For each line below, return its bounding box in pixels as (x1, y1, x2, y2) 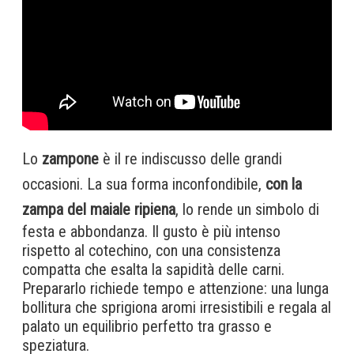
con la (265, 174, 302, 194)
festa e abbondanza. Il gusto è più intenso (22, 221, 281, 241)
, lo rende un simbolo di (175, 199, 319, 219)
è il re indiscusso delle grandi (103, 149, 282, 168)
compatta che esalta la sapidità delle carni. (22, 259, 284, 279)
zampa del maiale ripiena (22, 199, 175, 219)
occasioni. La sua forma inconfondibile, (22, 174, 265, 194)
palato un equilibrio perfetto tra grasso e (22, 316, 272, 336)
